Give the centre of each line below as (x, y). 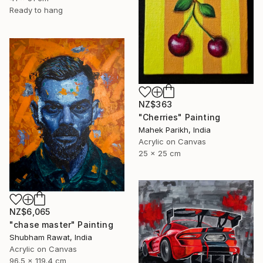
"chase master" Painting (61, 224)
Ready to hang (36, 10)
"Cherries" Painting (180, 117)
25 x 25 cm (160, 153)
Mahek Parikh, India (175, 129)
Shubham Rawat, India (51, 237)
